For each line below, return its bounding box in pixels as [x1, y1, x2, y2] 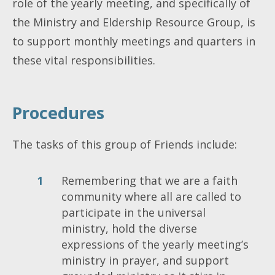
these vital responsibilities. [12, 52, 155, 68]
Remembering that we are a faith [61, 172, 238, 188]
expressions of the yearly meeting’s [61, 236, 249, 252]
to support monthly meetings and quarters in [12, 33, 255, 48]
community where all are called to [61, 188, 241, 204]
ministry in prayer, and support [61, 252, 229, 268]
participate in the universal [61, 204, 206, 220]
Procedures [12, 101, 104, 124]
